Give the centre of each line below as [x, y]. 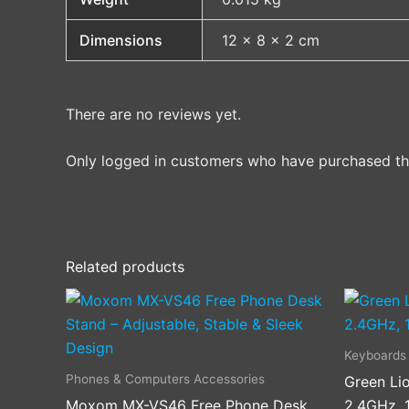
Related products [125, 266]
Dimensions [121, 40]
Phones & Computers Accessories [165, 378]
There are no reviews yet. [153, 114]
